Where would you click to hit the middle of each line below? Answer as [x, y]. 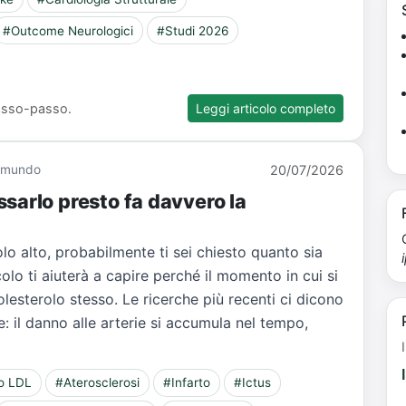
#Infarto [186, 383]
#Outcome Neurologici [68, 30]
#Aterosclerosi [98, 383]
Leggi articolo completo [266, 108]
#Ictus [252, 383]
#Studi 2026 [192, 30]
